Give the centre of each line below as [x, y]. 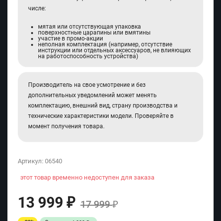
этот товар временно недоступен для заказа [87, 178]
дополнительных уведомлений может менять [92, 95]
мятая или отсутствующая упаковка [90, 27]
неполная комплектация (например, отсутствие [105, 45]
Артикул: [31, 161]
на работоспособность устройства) [88, 56]
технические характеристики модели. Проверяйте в [101, 116]
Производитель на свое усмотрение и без [87, 85]
